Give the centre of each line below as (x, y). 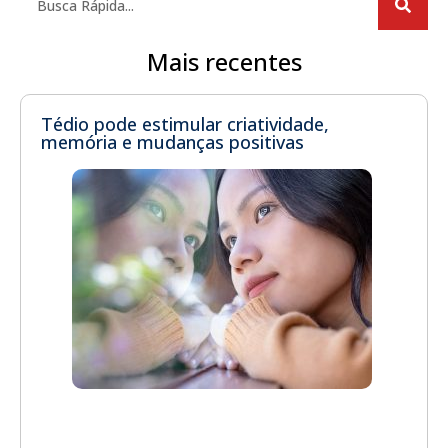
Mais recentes (224, 62)
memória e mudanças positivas (172, 142)
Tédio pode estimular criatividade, (185, 124)
